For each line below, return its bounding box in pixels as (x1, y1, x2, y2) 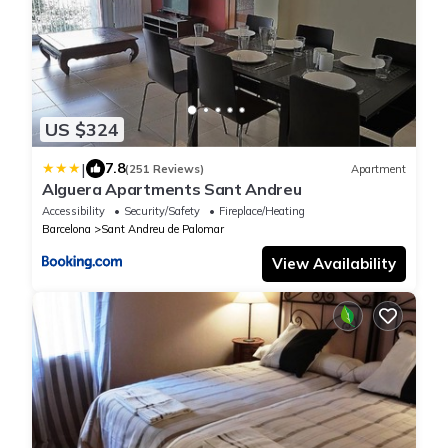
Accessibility (42, 204, 105, 219)
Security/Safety (124, 204, 200, 219)
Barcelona (42, 222, 91, 237)
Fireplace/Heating (219, 204, 305, 219)
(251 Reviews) (125, 161, 204, 176)
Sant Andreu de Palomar (101, 222, 224, 237)
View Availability (272, 254, 396, 274)
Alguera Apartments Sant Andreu (42, 179, 302, 200)
